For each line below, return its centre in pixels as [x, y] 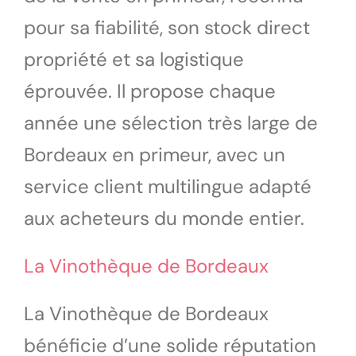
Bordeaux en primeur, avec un [155, 154]
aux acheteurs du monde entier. [164, 218]
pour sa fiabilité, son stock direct [167, 27]
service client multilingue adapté [168, 186]
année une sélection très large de [171, 122]
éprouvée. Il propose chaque [150, 91]
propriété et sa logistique [134, 59]
